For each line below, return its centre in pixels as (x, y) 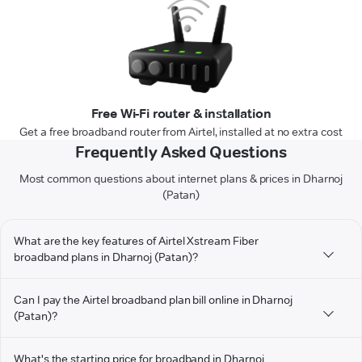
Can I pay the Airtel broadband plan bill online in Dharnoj (153, 300)
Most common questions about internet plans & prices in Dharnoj (181, 179)
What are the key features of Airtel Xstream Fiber (136, 241)
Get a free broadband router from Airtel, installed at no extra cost (181, 132)
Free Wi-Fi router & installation (181, 114)
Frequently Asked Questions (181, 152)
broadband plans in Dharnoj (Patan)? (106, 257)
